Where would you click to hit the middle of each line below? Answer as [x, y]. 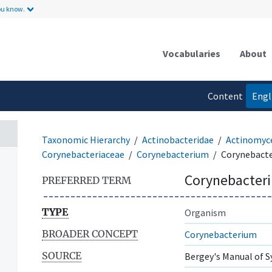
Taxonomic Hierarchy [86, 139]
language [223, 120]
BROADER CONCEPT [90, 233]
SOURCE [62, 255]
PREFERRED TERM [87, 180]
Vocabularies [192, 53]
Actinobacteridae [178, 139]
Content [225, 96]
